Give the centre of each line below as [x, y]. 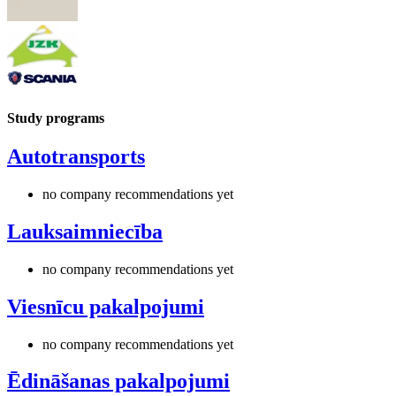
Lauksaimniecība [85, 231]
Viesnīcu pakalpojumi [106, 306]
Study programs [56, 118]
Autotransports [76, 157]
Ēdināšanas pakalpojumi [118, 381]
